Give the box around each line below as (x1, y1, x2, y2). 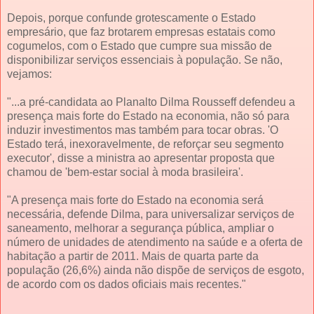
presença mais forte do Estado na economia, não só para (7, 109, 289, 122)
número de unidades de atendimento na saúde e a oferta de (7, 235, 303, 248)
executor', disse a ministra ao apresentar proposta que (7, 151, 275, 164)
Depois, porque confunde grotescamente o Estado (7, 11, 256, 24)
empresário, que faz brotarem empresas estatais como (7, 25, 275, 38)
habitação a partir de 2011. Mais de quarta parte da (7, 250, 259, 262)
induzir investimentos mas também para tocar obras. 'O (7, 123, 278, 136)
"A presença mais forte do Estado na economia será (7, 193, 264, 206)
